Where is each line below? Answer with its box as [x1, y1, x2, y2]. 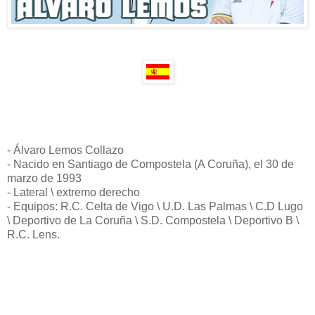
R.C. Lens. [7, 228, 60, 240]
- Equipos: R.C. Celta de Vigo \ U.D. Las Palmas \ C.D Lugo [7, 200, 303, 212]
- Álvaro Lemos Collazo [7, 143, 124, 156]
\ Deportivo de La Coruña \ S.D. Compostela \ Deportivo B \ [7, 214, 299, 226]
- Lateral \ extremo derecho [7, 186, 140, 198]
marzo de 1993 [7, 172, 82, 184]
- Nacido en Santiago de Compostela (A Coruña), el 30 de [7, 157, 294, 170]
